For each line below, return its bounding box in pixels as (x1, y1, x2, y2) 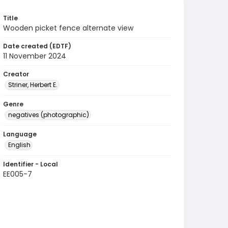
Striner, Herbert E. (8, 80, 58, 89)
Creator (3, 70, 29, 78)
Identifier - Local (3, 160, 58, 168)
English (8, 140, 31, 149)
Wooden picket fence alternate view (3, 23, 133, 33)
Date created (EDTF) (3, 42, 71, 50)
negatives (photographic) (8, 110, 89, 119)
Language (3, 130, 37, 138)
